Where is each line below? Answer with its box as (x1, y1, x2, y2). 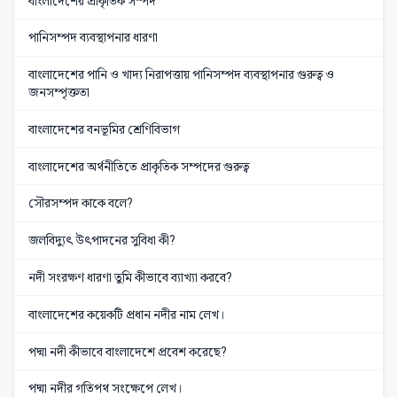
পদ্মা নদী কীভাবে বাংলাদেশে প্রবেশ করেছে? (28, 344, 227, 359)
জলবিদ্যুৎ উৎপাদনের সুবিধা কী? (28, 233, 175, 248)
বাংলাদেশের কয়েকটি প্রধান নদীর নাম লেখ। (28, 307, 225, 322)
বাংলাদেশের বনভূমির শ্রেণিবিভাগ (28, 121, 180, 136)
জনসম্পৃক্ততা (28, 85, 90, 100)
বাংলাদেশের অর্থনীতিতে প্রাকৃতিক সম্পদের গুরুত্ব (28, 159, 249, 174)
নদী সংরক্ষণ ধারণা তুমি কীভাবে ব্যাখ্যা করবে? (28, 269, 232, 284)
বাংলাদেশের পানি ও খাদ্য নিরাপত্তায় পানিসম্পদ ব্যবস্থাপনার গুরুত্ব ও (28, 67, 334, 82)
